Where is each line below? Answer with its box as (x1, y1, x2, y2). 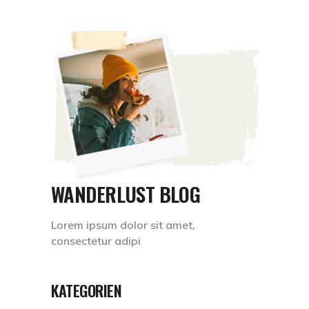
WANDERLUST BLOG (51, 178, 201, 208)
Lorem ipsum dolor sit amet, (51, 217, 195, 232)
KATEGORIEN (51, 279, 122, 301)
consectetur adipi (51, 233, 141, 248)
